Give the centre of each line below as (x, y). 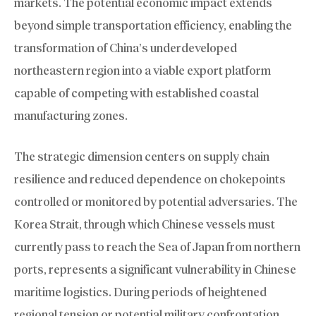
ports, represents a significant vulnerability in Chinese (155, 269)
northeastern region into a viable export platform (142, 71)
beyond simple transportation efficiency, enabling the (153, 26)
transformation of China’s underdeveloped (126, 48)
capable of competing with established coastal (136, 93)
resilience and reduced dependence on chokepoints (150, 179)
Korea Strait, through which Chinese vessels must (145, 224)
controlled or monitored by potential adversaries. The (156, 201)
